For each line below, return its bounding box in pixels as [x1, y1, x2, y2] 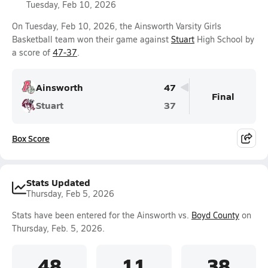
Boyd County [191, 209, 239, 221]
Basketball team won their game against [12, 33, 171, 45]
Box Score [12, 132, 50, 144]
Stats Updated [26, 175, 90, 189]
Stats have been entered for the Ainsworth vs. [12, 209, 191, 221]
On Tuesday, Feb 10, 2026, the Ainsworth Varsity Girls [12, 20, 221, 32]
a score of [12, 47, 53, 58]
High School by [194, 33, 254, 45]
